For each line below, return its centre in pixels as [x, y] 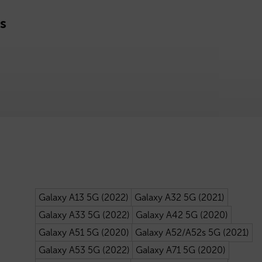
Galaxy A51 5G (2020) [84, 232]
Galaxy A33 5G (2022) [84, 215]
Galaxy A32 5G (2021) [179, 197]
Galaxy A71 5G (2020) [180, 250]
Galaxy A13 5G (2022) [83, 197]
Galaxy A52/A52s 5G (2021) [192, 232]
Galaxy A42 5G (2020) [182, 215]
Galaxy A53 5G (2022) [84, 250]
